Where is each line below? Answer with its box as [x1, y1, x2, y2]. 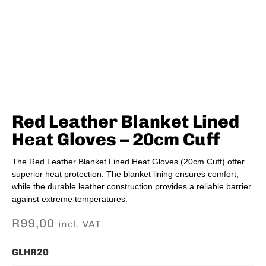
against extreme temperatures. [12, 194, 128, 204]
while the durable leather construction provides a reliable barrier [12, 182, 251, 192]
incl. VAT [58, 218, 101, 230]
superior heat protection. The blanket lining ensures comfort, [12, 169, 239, 179]
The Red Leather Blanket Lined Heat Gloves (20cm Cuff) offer [12, 157, 245, 167]
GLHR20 [12, 246, 49, 258]
